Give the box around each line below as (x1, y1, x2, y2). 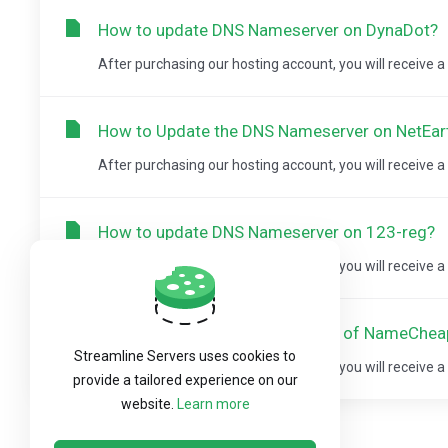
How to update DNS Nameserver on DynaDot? (98, 20, 438, 40)
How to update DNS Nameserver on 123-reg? (98, 222, 435, 242)
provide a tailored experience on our (72, 372, 298, 388)
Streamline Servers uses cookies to (74, 348, 296, 364)
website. (120, 396, 177, 412)
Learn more (176, 396, 250, 412)
